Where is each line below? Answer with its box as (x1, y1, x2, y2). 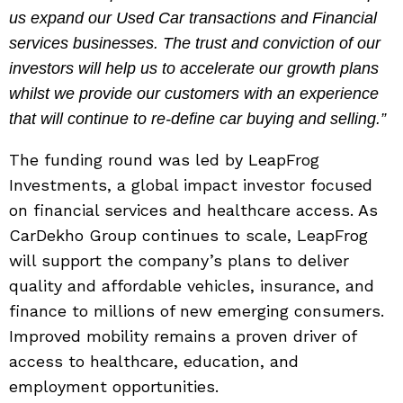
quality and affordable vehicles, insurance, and (9, 276, 374, 296)
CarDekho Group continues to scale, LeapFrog (9, 226, 368, 246)
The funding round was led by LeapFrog (9, 150, 319, 170)
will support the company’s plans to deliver (9, 251, 349, 271)
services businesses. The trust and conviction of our (9, 34, 381, 53)
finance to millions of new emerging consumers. (9, 301, 384, 321)
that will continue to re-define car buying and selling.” (9, 110, 386, 129)
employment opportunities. (9, 377, 219, 397)
